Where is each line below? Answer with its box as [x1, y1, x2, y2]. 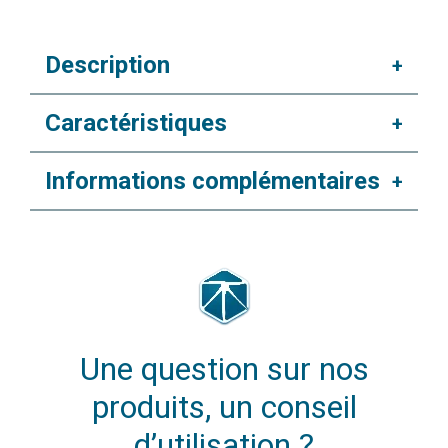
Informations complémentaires [45, 166, 380, 195]
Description [45, 50, 170, 79]
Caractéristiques [45, 108, 227, 137]
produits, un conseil [91, 387, 357, 426]
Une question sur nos [79, 349, 369, 388]
